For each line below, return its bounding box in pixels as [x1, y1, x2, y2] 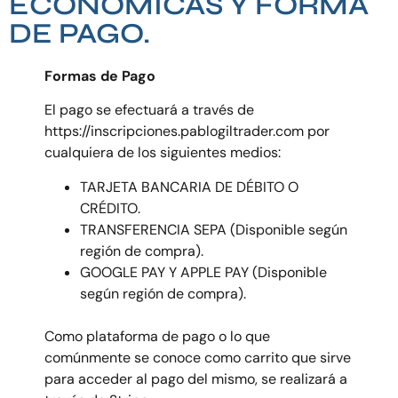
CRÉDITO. [80, 198, 140, 218]
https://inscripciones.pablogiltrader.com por [44, 122, 330, 141]
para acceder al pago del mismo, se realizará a [44, 369, 347, 388]
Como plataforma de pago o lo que [44, 326, 270, 346]
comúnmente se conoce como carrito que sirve [44, 347, 351, 367]
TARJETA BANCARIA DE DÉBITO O [80, 177, 298, 196]
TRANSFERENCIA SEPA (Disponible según [80, 219, 347, 239]
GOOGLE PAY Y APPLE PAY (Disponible [80, 262, 327, 282]
